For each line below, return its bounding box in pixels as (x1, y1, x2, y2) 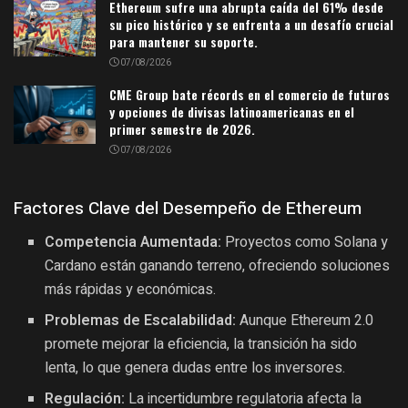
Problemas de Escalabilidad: (45, 310, 237, 332)
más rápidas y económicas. (45, 279, 217, 301)
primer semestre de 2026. (109, 118, 255, 138)
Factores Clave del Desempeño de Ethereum (14, 196, 362, 222)
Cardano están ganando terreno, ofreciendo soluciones (45, 255, 391, 278)
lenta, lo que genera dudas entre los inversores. (45, 357, 346, 380)
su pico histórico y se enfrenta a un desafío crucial (109, 14, 393, 34)
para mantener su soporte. (109, 31, 258, 51)
